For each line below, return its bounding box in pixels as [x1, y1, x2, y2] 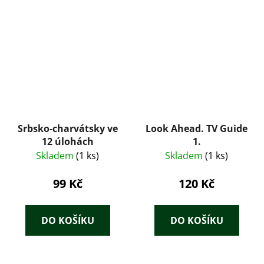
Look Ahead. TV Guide [146, 122, 247, 136]
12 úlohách [41, 135, 94, 148]
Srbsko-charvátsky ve [17, 122, 118, 136]
